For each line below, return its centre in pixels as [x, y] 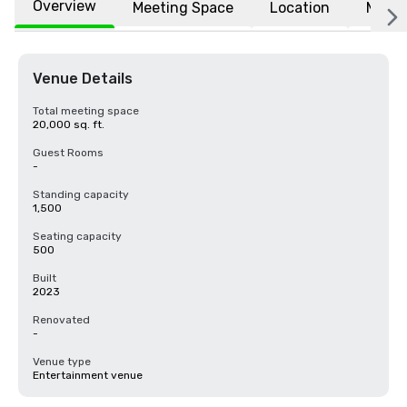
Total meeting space [86, 111]
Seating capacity [77, 236]
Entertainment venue [88, 375]
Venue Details [83, 79]
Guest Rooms [68, 153]
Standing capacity [81, 194]
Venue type [62, 362]
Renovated [61, 320]
